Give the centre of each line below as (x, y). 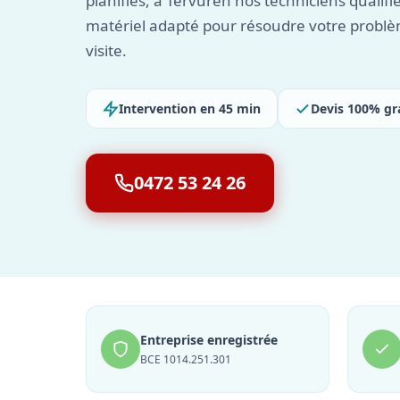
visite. (106, 50)
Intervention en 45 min (190, 108)
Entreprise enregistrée (209, 340)
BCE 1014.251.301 (186, 359)
